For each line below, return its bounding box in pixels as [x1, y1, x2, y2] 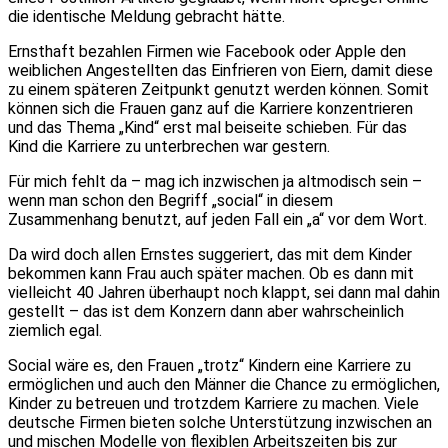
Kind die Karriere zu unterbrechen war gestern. [8, 136, 330, 156]
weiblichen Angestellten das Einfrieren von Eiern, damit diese [8, 60, 433, 80]
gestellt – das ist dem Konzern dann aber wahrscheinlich [8, 301, 404, 321]
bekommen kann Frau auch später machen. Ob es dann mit [8, 263, 414, 283]
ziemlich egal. [8, 320, 102, 340]
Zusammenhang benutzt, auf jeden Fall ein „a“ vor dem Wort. [8, 209, 427, 229]
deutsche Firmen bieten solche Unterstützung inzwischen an [8, 412, 432, 432]
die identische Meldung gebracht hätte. [8, 6, 285, 26]
